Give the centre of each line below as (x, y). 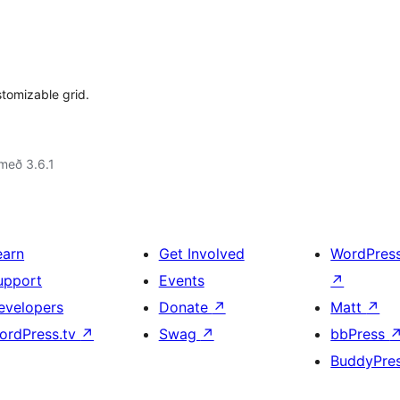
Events (181, 280)
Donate (185, 307)
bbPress (360, 334)
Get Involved (201, 254)
